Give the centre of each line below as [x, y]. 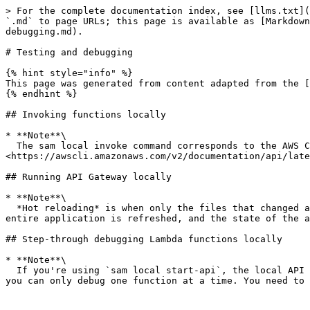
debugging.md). [44, 31]
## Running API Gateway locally [89, 177]
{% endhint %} [42, 94]
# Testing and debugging [69, 52]
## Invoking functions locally [86, 115]
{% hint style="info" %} [69, 73]
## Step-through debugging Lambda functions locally [144, 239]
